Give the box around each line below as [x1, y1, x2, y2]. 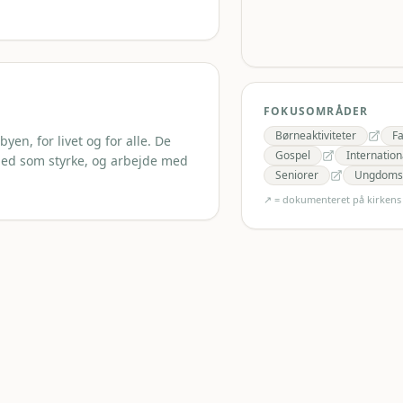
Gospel [275, 148, 310, 163]
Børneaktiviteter [275, 128, 356, 143]
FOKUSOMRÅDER [264, 103, 369, 119]
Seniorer [275, 167, 318, 183]
